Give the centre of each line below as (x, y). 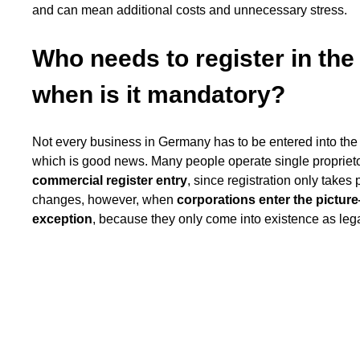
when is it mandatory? (159, 94)
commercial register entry (110, 180)
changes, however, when (104, 199)
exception (62, 219)
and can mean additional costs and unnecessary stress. (190, 10)
